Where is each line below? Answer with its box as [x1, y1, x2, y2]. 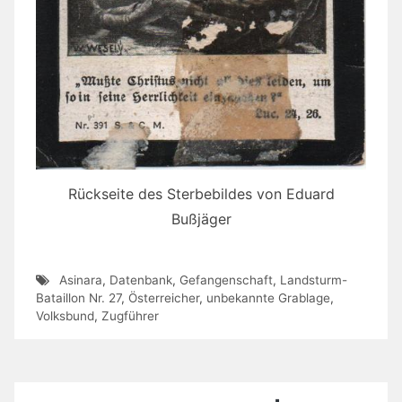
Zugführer [101, 309, 159, 324]
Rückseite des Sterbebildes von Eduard [67, 184, 335, 203]
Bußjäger [170, 209, 232, 228]
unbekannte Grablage [206, 291, 330, 306]
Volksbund [36, 309, 94, 324]
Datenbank [109, 273, 172, 288]
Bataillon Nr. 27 [36, 291, 121, 306]
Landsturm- [279, 273, 347, 288]
